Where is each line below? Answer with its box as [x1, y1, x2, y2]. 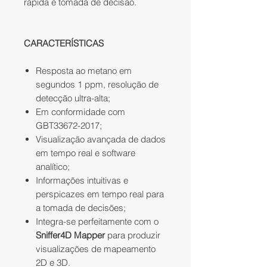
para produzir [105, 229, 160, 241]
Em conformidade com [36, 106, 125, 118]
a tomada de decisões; [36, 202, 126, 214]
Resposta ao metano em [36, 65, 132, 77]
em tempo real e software [36, 147, 135, 159]
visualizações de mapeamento [36, 243, 156, 255]
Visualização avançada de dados [36, 133, 166, 145]
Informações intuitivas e [36, 175, 128, 187]
